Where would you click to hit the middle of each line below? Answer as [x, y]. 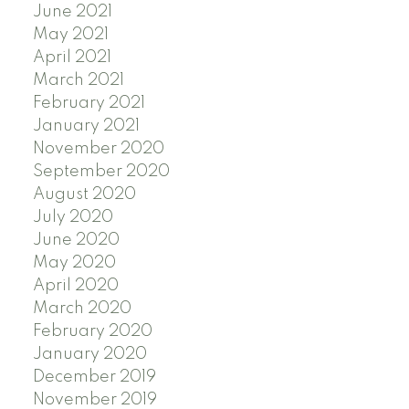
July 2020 [73, 217]
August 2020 [84, 194]
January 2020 [89, 354]
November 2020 [98, 148]
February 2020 [92, 331]
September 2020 [101, 171]
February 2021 [89, 103]
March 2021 [78, 80]
